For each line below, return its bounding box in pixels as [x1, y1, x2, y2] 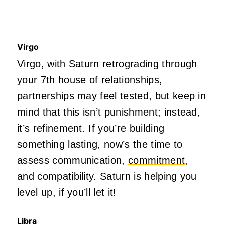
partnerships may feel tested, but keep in [17, 90, 206, 102]
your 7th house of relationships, [17, 74, 163, 86]
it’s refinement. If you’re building [17, 123, 165, 134]
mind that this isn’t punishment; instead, [17, 106, 201, 118]
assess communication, [17, 155, 129, 166]
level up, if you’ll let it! [17, 187, 117, 198]
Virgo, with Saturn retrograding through [17, 58, 197, 70]
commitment [128, 155, 185, 166]
